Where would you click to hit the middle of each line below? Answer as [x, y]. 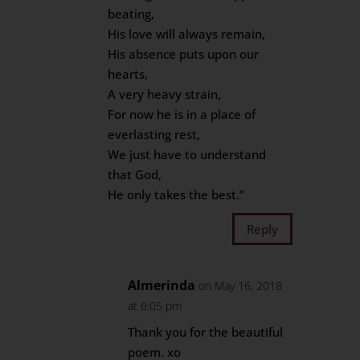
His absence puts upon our [184, 54]
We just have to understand [187, 154]
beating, [131, 14]
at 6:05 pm [155, 306]
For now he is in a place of [182, 114]
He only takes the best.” [176, 194]
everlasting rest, [154, 134]
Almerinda [162, 285]
